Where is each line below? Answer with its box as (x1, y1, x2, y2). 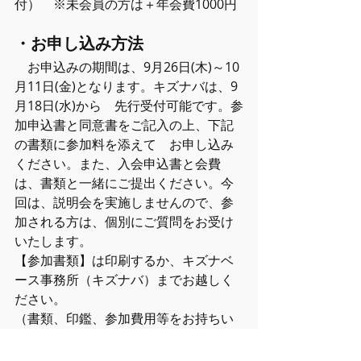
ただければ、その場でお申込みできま (15, 329, 234, 346)
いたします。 (15, 232, 92, 250)
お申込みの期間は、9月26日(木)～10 (15, 58, 239, 76)
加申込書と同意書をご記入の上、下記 (15, 116, 234, 134)
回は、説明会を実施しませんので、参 (15, 193, 234, 211)
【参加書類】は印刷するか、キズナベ (15, 251, 234, 269)
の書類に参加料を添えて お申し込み (15, 135, 234, 153)
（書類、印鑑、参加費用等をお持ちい (15, 309, 234, 327)
